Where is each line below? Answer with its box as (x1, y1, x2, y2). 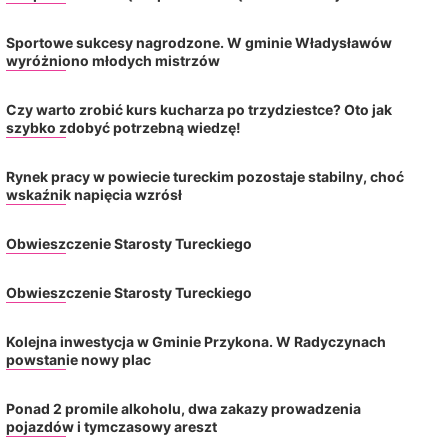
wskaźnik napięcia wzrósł (5, 185, 182, 203)
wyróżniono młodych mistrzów (5, 51, 223, 69)
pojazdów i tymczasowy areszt (5, 417, 217, 435)
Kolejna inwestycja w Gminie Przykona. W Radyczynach (5, 332, 386, 350)
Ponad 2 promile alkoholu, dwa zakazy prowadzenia (5, 399, 361, 417)
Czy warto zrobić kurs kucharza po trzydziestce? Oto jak (5, 100, 392, 118)
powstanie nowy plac (5, 350, 151, 368)
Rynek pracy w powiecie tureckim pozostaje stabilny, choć (5, 167, 404, 185)
